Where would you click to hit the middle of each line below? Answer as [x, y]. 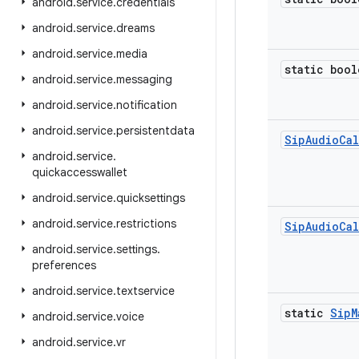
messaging [144, 79]
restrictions [146, 224]
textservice [145, 291]
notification [147, 105]
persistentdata [155, 131]
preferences [64, 265]
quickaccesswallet [80, 172]
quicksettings [151, 198]
